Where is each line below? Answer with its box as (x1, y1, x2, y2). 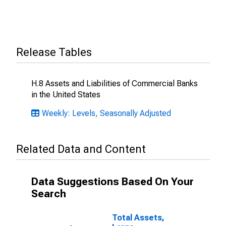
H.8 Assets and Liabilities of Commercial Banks (31, 79, 198, 88)
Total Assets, (112, 213, 164, 222)
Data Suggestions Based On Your (31, 176, 194, 188)
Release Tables (16, 46, 92, 59)
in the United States (31, 90, 100, 99)
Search (31, 188, 66, 200)
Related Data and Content (16, 143, 146, 155)
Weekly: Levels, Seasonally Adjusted (42, 108, 171, 118)
